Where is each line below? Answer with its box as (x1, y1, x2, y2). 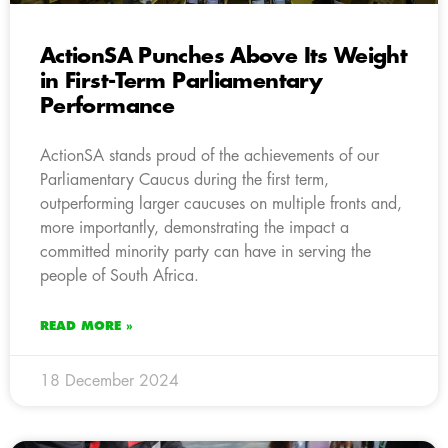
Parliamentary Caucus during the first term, (40, 171, 329, 188)
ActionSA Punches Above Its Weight (40, 45, 408, 67)
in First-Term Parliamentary (40, 70, 322, 92)
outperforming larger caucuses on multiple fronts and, (40, 195, 402, 212)
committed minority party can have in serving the (40, 243, 371, 260)
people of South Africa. (40, 267, 199, 284)
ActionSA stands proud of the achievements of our (40, 147, 379, 164)
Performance (40, 95, 175, 117)
